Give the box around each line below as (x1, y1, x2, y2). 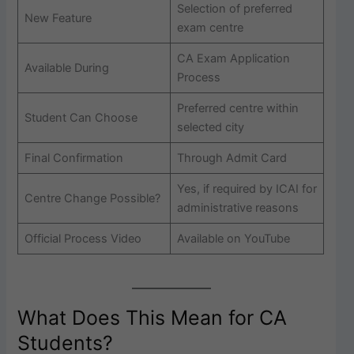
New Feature (24, 10, 92, 25)
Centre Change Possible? (24, 190, 160, 205)
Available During (24, 60, 109, 75)
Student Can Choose (24, 110, 137, 125)
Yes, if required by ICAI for (176, 181, 317, 196)
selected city (176, 119, 244, 134)
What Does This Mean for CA (17, 305, 288, 330)
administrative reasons (176, 200, 299, 215)
